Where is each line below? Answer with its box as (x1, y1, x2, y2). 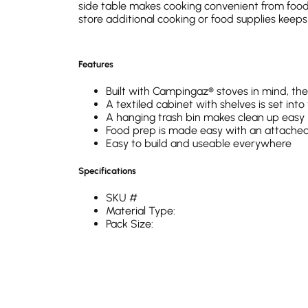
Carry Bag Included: (106, 243, 201, 257)
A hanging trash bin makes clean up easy (106, 110, 305, 124)
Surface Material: (106, 269, 188, 283)
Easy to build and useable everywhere (106, 136, 291, 150)
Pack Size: (106, 217, 153, 231)
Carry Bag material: (106, 256, 199, 270)
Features (78, 58, 113, 69)
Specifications (78, 165, 136, 177)
